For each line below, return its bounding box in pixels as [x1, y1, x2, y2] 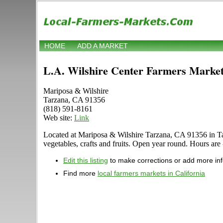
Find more [63, 169, 98, 178]
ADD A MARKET [77, 42, 128, 50]
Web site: [43, 113, 74, 122]
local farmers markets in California [98, 169, 205, 178]
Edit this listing [63, 156, 108, 165]
